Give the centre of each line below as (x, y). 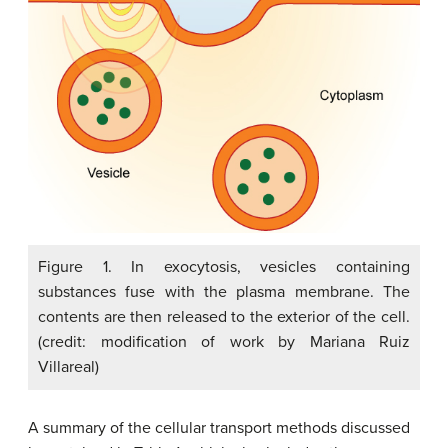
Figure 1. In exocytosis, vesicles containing (224, 267)
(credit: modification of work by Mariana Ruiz (224, 342)
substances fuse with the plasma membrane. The (224, 292)
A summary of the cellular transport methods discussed (219, 428)
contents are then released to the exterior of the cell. (224, 317)
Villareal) (68, 367)
